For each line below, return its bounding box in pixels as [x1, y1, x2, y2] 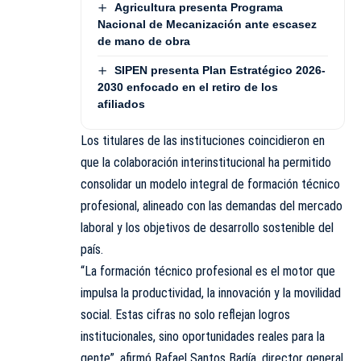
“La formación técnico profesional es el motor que [81, 263, 335, 280]
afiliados [98, 98, 145, 111]
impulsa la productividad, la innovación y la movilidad [81, 285, 341, 301]
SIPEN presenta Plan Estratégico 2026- [114, 64, 326, 77]
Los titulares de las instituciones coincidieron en [81, 133, 325, 149]
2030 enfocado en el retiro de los [98, 81, 278, 94]
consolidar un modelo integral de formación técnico [81, 176, 340, 193]
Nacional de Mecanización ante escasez [98, 18, 317, 31]
